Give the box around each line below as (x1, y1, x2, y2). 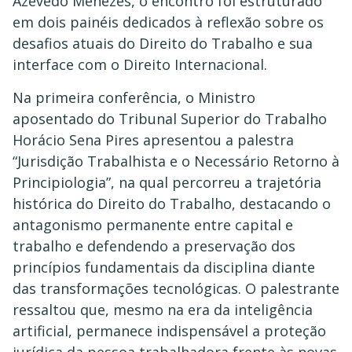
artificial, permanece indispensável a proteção (13, 321, 326, 340)
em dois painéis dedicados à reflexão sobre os (13, 13, 324, 32)
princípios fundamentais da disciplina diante (13, 257, 315, 277)
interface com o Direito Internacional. (13, 55, 267, 75)
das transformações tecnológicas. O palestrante (13, 278, 339, 298)
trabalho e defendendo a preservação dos (13, 236, 295, 255)
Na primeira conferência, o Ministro (13, 87, 255, 107)
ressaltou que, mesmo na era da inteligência (13, 299, 313, 319)
